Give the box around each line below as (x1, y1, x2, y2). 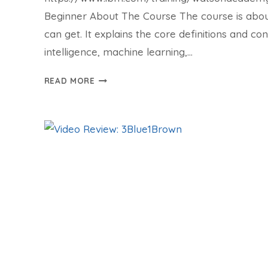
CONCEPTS (94, 115, 141, 126)
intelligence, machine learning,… (44, 45, 193, 59)
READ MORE (44, 75, 95, 86)
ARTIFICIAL (94, 87, 142, 98)
